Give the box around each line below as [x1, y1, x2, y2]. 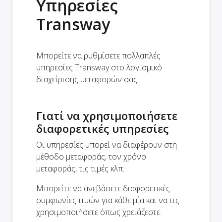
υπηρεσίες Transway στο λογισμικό [36, 61, 162, 73]
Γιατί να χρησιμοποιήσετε [36, 108, 177, 123]
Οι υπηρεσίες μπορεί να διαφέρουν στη [36, 139, 177, 150]
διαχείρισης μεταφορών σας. [36, 73, 139, 85]
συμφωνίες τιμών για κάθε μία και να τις [36, 194, 179, 206]
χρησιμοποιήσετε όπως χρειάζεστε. [36, 206, 162, 218]
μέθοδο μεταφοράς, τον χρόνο [36, 151, 146, 162]
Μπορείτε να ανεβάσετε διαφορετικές [36, 182, 170, 194]
